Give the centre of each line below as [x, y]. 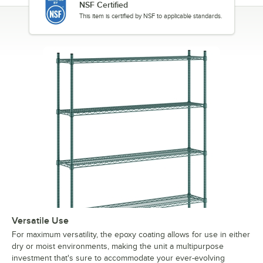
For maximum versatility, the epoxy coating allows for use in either [131, 234]
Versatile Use [40, 220]
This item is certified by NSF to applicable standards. [151, 16]
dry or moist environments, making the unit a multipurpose [118, 246]
